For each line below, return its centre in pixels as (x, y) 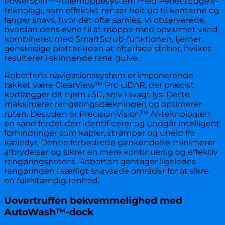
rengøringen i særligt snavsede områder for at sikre (106, 171)
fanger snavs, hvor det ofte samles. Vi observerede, (105, 20)
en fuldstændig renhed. (52, 181)
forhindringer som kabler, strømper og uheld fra (99, 133)
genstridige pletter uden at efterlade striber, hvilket (108, 49)
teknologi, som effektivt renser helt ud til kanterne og (112, 11)
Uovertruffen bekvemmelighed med (93, 201)
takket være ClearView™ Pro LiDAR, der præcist (99, 85)
